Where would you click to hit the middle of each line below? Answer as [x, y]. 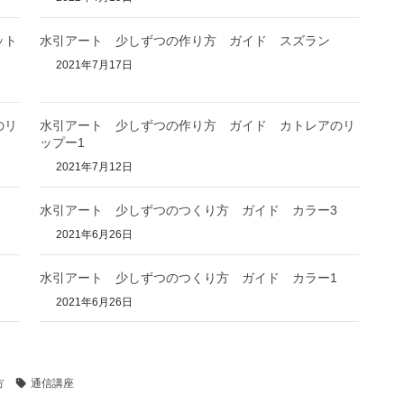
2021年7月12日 [93, 166]
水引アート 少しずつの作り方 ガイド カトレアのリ [198, 125]
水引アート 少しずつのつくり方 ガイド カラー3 [189, 210]
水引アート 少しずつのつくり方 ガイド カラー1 [189, 277]
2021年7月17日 [93, 65]
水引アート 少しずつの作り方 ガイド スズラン [185, 41]
